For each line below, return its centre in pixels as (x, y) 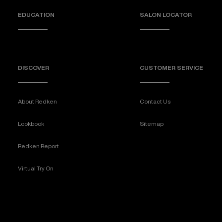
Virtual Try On (36, 168)
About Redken (37, 102)
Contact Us (155, 102)
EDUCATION (36, 15)
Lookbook (31, 124)
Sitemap (152, 124)
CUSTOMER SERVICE (171, 68)
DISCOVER (33, 68)
